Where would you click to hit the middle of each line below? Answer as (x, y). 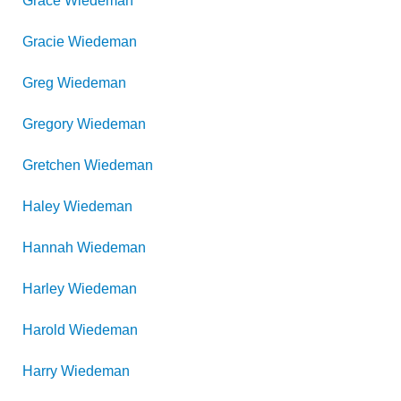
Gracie (43, 42)
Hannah (48, 247)
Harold (44, 330)
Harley (43, 289)
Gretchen (51, 165)
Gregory (48, 124)
